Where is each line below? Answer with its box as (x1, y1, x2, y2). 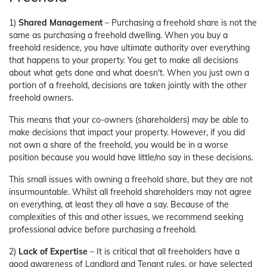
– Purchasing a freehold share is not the (103, 17, 257, 29)
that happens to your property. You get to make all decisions (9, 55, 238, 66)
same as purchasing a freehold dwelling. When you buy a (9, 30, 228, 41)
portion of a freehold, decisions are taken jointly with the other (9, 80, 247, 91)
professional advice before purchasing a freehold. (9, 224, 197, 235)
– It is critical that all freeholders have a (88, 246, 240, 257)
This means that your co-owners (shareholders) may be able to (9, 114, 249, 126)
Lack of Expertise (18, 246, 88, 257)
